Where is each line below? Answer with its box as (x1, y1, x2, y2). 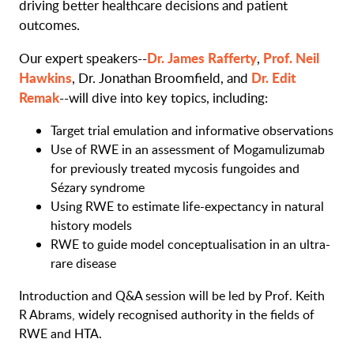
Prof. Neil (263, 48, 319, 68)
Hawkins (19, 68, 72, 88)
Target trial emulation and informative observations (51, 122, 333, 140)
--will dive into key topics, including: (59, 88, 268, 107)
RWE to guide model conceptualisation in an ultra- (51, 235, 330, 254)
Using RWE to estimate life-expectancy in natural (51, 198, 324, 216)
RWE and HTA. (19, 325, 105, 343)
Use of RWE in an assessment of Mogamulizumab (51, 141, 325, 159)
